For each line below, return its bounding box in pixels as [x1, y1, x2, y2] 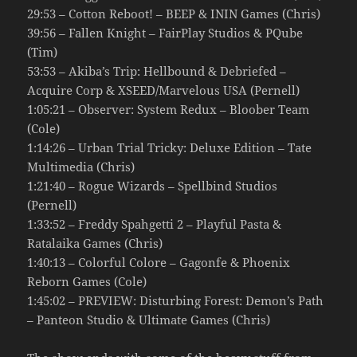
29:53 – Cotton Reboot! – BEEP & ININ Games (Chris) [27, 5, 321, 22]
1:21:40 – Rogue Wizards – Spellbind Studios [27, 177, 278, 194]
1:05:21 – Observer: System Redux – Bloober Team [27, 100, 310, 117]
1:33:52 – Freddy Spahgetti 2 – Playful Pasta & [27, 215, 282, 232]
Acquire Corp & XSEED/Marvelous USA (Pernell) [27, 81, 300, 98]
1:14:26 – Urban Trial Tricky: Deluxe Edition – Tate [27, 139, 312, 155]
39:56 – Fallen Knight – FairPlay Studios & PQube [27, 24, 304, 41]
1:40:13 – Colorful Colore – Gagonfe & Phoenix [27, 253, 291, 270]
